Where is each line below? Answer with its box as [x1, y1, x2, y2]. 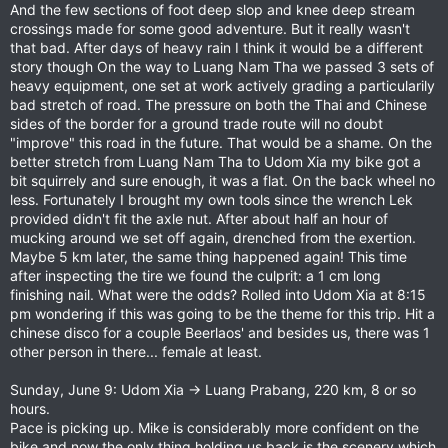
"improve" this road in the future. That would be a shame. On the [10, 134, 432, 151]
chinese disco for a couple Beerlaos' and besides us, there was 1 [10, 324, 430, 341]
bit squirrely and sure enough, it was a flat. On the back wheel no [10, 172, 435, 189]
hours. [10, 400, 50, 417]
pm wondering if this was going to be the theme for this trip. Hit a [10, 305, 435, 322]
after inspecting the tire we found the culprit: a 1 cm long [10, 267, 381, 284]
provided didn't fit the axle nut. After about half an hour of [10, 210, 388, 227]
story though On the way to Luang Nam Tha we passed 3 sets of [10, 58, 434, 75]
